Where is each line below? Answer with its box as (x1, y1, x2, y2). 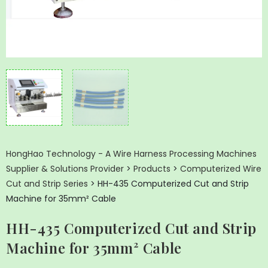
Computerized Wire (180, 163, 261, 175)
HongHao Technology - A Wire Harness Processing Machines (6, 148, 257, 160)
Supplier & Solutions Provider (6, 163, 124, 175)
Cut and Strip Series (6, 178, 88, 190)
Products (133, 163, 170, 175)
